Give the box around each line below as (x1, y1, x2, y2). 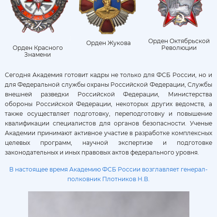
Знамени (24, 51, 51, 59)
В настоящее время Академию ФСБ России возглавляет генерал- (9, 166, 208, 173)
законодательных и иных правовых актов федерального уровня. (5, 149, 199, 156)
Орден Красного (12, 44, 63, 52)
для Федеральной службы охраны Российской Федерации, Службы (5, 81, 212, 89)
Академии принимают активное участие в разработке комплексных (5, 129, 212, 137)
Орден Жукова (86, 39, 131, 47)
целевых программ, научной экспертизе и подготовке (5, 139, 212, 147)
